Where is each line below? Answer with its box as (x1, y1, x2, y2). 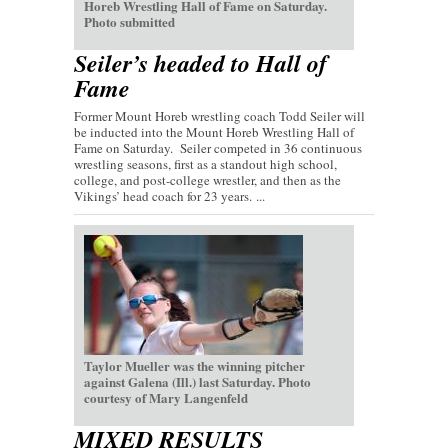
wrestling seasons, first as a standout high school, (74, 155, 337, 174)
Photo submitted (84, 12, 175, 32)
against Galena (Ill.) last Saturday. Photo (84, 372, 311, 392)
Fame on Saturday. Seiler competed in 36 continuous (74, 139, 362, 158)
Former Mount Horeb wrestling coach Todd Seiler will (74, 107, 365, 126)
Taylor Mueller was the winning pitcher (84, 356, 305, 376)
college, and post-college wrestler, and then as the (74, 171, 341, 190)
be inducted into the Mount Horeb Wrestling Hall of (74, 123, 354, 142)
